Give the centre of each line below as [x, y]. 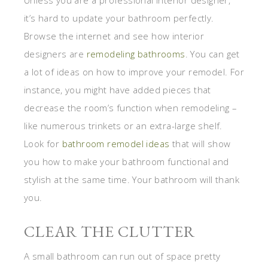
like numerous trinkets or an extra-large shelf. [123, 125]
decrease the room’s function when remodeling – [131, 107]
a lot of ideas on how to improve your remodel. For [134, 71]
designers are [55, 54]
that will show [200, 143]
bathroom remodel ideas [116, 143]
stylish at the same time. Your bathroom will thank [132, 179]
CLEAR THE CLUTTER [109, 231]
